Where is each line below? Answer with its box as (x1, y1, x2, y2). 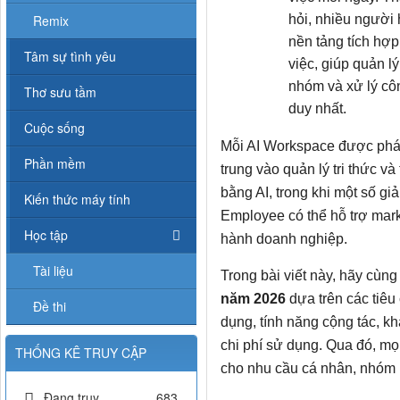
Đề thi (33, 297, 66, 316)
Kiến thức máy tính (24, 190, 130, 209)
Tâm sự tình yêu (24, 47, 116, 66)
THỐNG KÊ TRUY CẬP (15, 344, 146, 362)
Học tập (24, 226, 68, 245)
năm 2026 (220, 291, 289, 307)
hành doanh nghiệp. (220, 231, 347, 247)
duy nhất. (287, 101, 346, 117)
